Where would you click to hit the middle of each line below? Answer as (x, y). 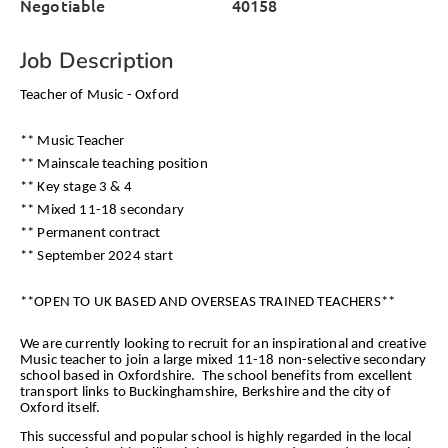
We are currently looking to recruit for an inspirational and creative (223, 344)
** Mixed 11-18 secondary (102, 210)
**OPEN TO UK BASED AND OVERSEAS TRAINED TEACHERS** (207, 302)
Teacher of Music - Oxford (99, 95)
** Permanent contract (90, 233)
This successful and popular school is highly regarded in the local (216, 437)
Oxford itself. (60, 408)
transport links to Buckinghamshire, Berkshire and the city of (205, 392)
